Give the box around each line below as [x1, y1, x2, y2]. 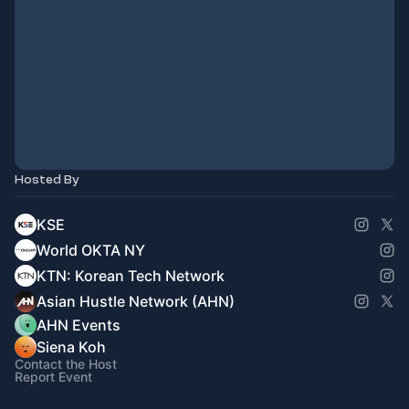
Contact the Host [15, 356, 117, 372]
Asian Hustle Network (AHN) [37, 292, 235, 310]
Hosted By [15, 173, 79, 186]
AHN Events [37, 316, 121, 334]
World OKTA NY [37, 241, 145, 259]
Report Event [15, 369, 92, 384]
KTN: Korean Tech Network [37, 267, 225, 285]
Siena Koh [37, 338, 106, 356]
